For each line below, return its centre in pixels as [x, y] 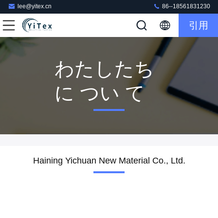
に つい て [100, 93]
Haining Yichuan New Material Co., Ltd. [109, 161]
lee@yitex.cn [35, 7]
